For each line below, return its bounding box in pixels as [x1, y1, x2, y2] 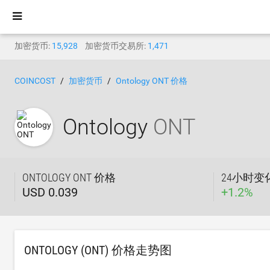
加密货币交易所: [85, 41, 146, 51]
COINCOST [14, 76, 55, 86]
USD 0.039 [22, 185, 78, 199]
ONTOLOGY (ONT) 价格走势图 [24, 243, 172, 257]
